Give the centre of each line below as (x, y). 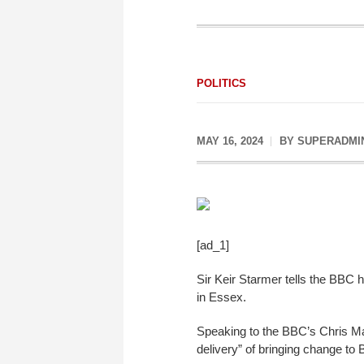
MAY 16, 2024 (230, 141)
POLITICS (221, 83)
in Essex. (221, 297)
